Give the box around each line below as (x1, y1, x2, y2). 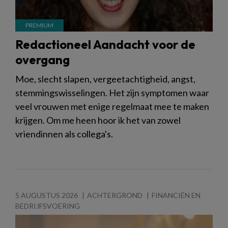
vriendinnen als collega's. (15, 128, 113, 139)
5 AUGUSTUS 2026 (15, 190, 78, 199)
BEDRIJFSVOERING (15, 201, 80, 210)
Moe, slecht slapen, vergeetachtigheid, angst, (15, 73, 195, 84)
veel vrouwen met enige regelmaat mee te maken (15, 100, 209, 112)
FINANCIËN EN (152, 190, 201, 199)
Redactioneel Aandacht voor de (15, 36, 195, 52)
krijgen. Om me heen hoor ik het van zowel (15, 114, 181, 126)
